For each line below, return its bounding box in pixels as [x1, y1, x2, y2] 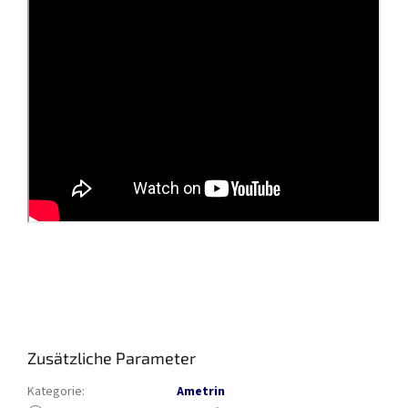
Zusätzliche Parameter [27, 348, 196, 369]
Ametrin [177, 382, 225, 402]
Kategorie [27, 382, 82, 402]
